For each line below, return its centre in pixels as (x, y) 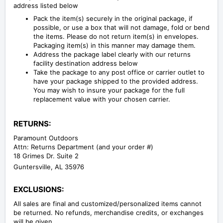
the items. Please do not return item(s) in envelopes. (116, 37)
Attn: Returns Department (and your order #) (83, 147)
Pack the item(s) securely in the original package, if (113, 19)
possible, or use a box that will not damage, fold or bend (121, 28)
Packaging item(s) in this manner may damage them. (114, 46)
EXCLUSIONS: (39, 190)
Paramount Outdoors (46, 138)
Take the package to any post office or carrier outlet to (119, 72)
